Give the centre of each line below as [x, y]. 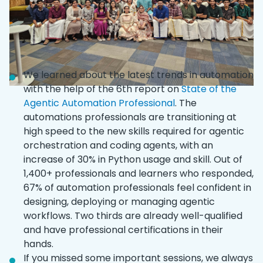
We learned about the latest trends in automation [139, 75]
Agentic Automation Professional [99, 103]
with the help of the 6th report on [101, 89]
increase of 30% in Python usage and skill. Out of [133, 159]
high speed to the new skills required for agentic [134, 131]
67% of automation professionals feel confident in [137, 187]
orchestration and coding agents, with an [118, 145]
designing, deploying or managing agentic [119, 201]
